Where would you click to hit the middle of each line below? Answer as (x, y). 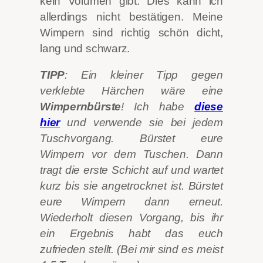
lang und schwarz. (85, 48)
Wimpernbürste (81, 107)
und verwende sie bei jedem (141, 123)
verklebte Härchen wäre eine (131, 91)
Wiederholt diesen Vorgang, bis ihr (131, 218)
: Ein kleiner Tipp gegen (144, 75)
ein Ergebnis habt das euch (131, 234)
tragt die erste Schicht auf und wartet (131, 170)
